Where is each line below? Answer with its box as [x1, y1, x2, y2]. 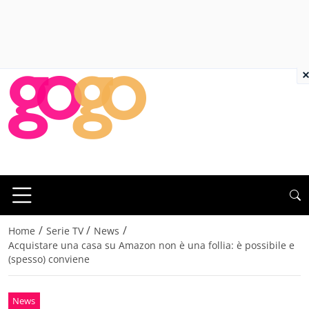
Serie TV [46, 224, 83, 238]
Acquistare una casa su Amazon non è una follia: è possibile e [8, 239, 295, 252]
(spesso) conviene [8, 252, 90, 266]
